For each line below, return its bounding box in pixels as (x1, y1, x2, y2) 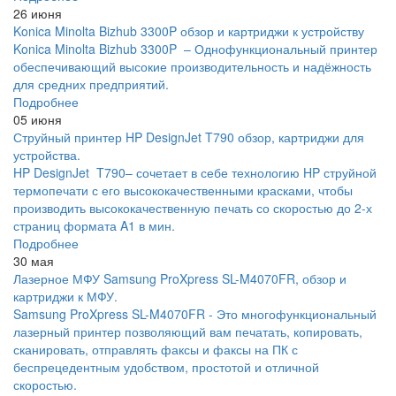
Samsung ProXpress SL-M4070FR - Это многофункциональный (13, 305, 377, 324)
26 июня (13, 4, 62, 23)
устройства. (13, 146, 80, 164)
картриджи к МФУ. (13, 287, 118, 306)
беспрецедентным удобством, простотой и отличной (13, 358, 319, 377)
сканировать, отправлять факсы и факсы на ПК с (13, 340, 298, 359)
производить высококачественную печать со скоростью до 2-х (13, 199, 372, 217)
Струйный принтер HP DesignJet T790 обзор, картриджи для (13, 128, 364, 147)
